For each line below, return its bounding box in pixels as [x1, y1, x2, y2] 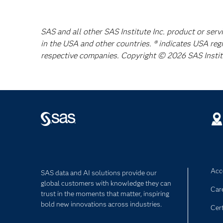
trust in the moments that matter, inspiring [41, 189, 169, 198]
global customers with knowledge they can [41, 179, 171, 188]
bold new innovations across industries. [41, 200, 162, 209]
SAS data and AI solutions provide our [41, 168, 157, 177]
